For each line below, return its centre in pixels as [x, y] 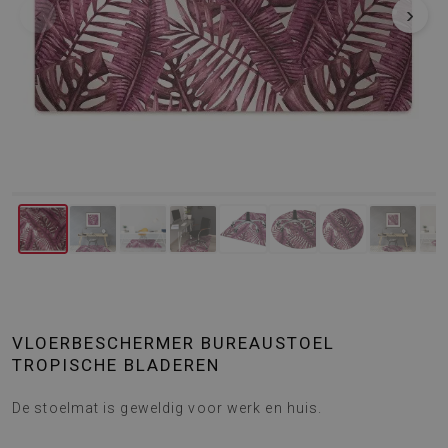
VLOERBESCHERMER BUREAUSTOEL [173, 343]
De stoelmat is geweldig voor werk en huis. [167, 408]
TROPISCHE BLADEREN [116, 365]
